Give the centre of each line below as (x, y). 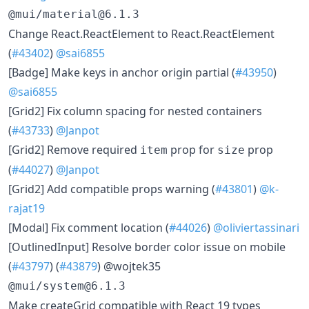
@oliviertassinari (256, 227)
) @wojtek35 (129, 266)
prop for (192, 149)
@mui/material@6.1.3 (74, 14)
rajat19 (27, 208)
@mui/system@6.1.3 (67, 286)
